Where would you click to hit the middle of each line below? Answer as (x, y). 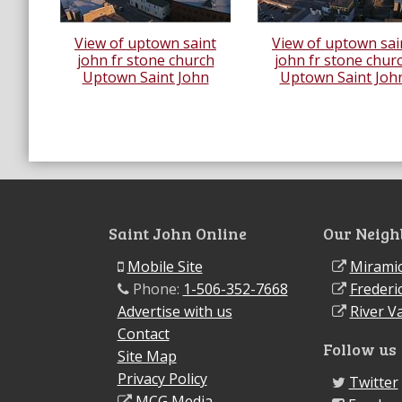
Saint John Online (177, 233)
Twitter (373, 383)
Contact (143, 333)
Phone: (156, 288)
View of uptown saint (145, 43)
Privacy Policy (162, 378)
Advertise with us (175, 311)
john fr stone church (145, 60)
